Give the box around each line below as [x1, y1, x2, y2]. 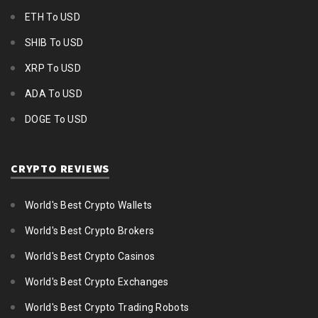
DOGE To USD [25, 114, 88, 126]
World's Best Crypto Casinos [25, 251, 155, 263]
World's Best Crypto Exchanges [25, 276, 169, 288]
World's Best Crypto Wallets [25, 199, 153, 212]
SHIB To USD [25, 37, 84, 49]
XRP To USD [25, 62, 81, 75]
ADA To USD [25, 88, 82, 100]
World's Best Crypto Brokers [25, 225, 155, 237]
